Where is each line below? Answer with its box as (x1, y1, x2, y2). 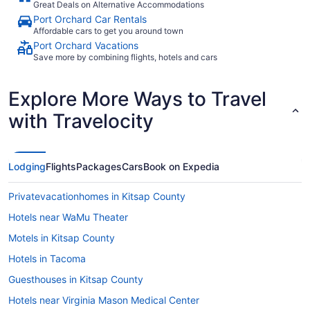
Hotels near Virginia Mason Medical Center (8, 293, 199, 306)
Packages (76, 160, 122, 172)
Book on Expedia (143, 160, 219, 172)
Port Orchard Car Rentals (33, 12, 147, 25)
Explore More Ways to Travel (8, 86, 266, 111)
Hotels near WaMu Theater (8, 210, 128, 223)
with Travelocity (8, 109, 154, 133)
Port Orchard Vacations (33, 39, 138, 51)
